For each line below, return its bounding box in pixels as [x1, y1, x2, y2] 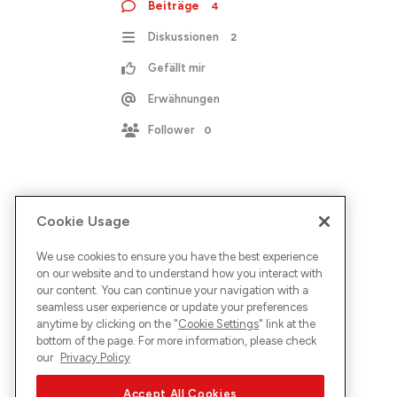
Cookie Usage [36, 212, 130, 230]
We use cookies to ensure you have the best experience [36, 249, 318, 263]
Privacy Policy [60, 350, 130, 364]
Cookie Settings [178, 316, 259, 331]
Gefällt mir [148, 61, 206, 74]
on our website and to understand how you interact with [36, 266, 323, 280]
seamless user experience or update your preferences [36, 300, 307, 314]
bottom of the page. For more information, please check [36, 333, 316, 347]
